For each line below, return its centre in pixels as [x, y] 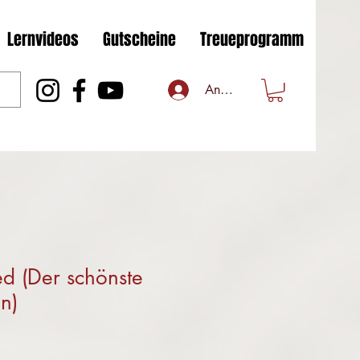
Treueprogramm [252, 39]
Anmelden [232, 90]
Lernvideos [43, 39]
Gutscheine [139, 39]
